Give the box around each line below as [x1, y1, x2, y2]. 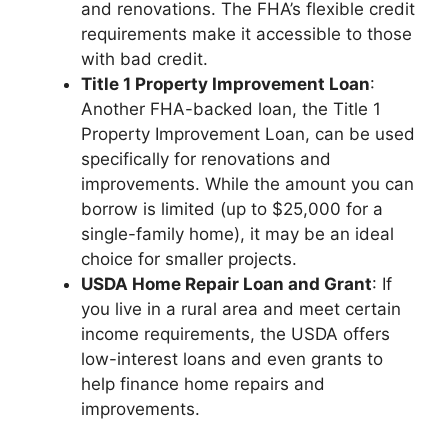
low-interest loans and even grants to [81, 348, 383, 369]
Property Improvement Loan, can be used [81, 123, 415, 144]
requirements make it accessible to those [81, 23, 412, 44]
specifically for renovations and [81, 148, 331, 169]
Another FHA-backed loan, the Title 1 [81, 98, 381, 119]
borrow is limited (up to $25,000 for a [81, 198, 383, 219]
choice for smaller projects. [81, 248, 297, 269]
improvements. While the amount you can [81, 173, 414, 194]
